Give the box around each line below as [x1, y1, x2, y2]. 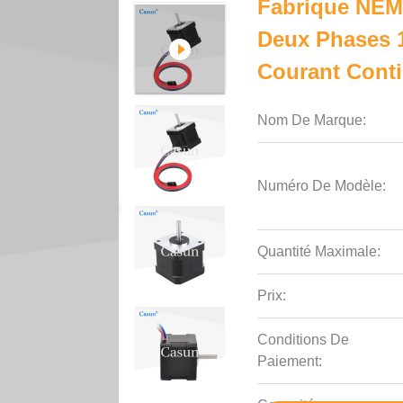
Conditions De [257, 332, 350, 347]
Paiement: [257, 354, 323, 369]
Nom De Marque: [257, 112, 367, 128]
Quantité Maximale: [257, 244, 381, 259]
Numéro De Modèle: [257, 178, 387, 193]
